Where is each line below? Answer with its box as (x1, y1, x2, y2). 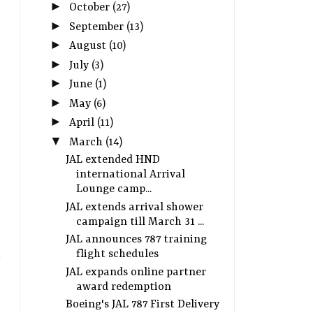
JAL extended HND (65, 154, 160, 167)
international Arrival (75, 168, 185, 182)
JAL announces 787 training (65, 233, 207, 247)
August (68, 40, 109, 53)
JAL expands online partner (65, 265, 206, 279)
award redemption (75, 280, 171, 293)
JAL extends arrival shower (65, 201, 203, 214)
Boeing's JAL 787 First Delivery (65, 298, 219, 312)
